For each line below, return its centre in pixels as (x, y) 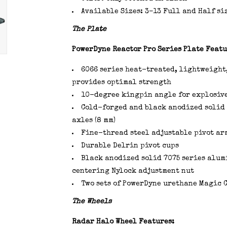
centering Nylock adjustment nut (133, 171)
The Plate (89, 29)
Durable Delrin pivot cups (130, 146)
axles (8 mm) (93, 121)
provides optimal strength (121, 83)
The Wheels (91, 202)
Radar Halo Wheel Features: (123, 222)
